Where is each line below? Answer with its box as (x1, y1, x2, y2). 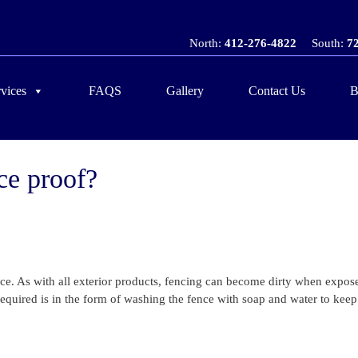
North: (189, 37, 225, 50)
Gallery (166, 83, 204, 97)
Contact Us (249, 83, 305, 97)
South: (311, 37, 347, 50)
